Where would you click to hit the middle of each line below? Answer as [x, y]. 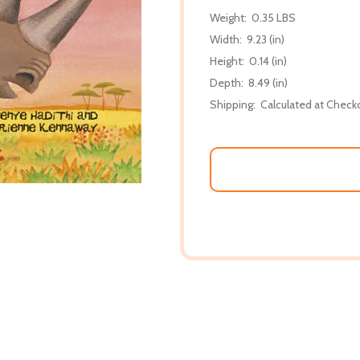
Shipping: [233, 104]
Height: [227, 61]
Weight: [228, 17]
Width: [226, 39]
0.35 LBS [274, 17]
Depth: [227, 82]
